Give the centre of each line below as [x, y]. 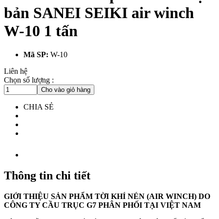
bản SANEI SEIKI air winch [99, 12]
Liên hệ [16, 71]
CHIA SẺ [39, 107]
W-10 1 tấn [41, 31]
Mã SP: [37, 55]
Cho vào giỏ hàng [66, 90]
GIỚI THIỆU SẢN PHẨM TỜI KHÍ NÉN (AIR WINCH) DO [107, 197]
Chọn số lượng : [29, 80]
